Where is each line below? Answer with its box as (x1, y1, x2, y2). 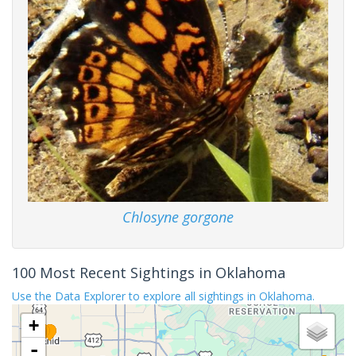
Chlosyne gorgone (122, 207, 234, 226)
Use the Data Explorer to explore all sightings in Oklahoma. (12, 288, 315, 304)
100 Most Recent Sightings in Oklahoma (12, 262, 285, 282)
